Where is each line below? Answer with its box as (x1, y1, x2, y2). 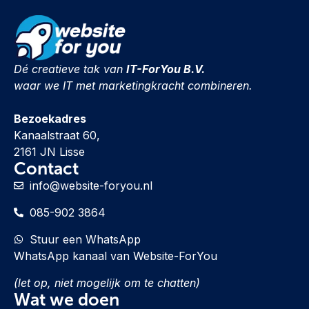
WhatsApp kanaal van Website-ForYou (14, 249, 217, 263)
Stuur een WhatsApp (29, 232, 141, 247)
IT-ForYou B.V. (126, 62, 205, 77)
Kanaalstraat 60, (14, 128, 100, 143)
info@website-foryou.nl (29, 179, 152, 193)
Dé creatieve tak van (14, 62, 126, 77)
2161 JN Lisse (14, 145, 85, 159)
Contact (14, 159, 79, 179)
